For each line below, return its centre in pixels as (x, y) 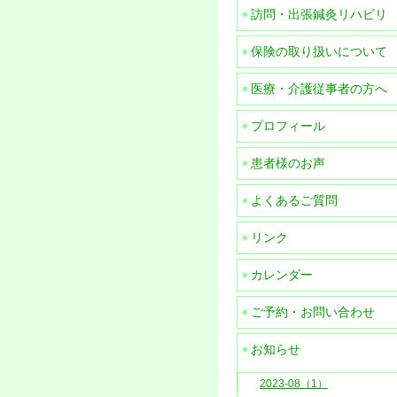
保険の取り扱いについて (319, 51)
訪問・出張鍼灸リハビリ (319, 14)
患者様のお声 (288, 163)
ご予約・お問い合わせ (313, 312)
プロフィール (288, 126)
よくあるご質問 (294, 200)
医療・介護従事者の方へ (319, 89)
